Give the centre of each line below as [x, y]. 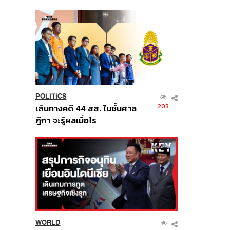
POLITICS [51, 97]
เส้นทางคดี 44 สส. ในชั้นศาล [86, 109]
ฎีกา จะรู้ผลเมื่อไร [66, 121]
